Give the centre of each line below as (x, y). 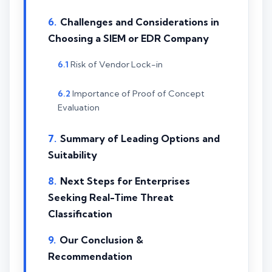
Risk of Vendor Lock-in (117, 64)
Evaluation (79, 108)
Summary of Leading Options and (140, 138)
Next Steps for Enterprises (125, 181)
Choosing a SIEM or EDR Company (128, 38)
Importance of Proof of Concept (138, 94)
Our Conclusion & (101, 240)
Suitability (73, 155)
